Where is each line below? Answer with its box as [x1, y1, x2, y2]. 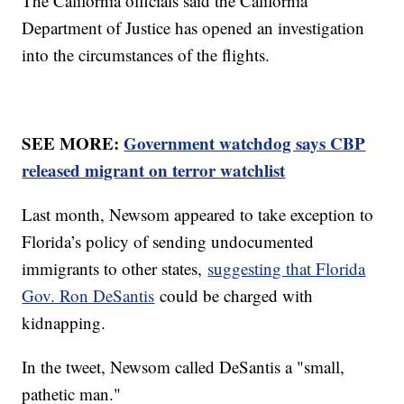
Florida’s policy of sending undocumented [22, 230, 315, 253]
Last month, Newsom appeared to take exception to [22, 203, 374, 226]
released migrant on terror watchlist [22, 158, 286, 183]
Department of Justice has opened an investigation [22, 16, 365, 40]
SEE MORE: [22, 131, 124, 156]
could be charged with [154, 284, 314, 308]
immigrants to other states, [22, 257, 208, 280]
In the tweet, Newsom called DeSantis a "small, [22, 355, 345, 379]
